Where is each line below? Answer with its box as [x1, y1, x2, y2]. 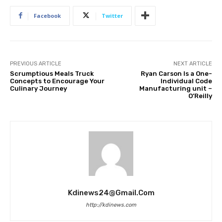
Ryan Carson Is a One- [140, 69, 212, 77]
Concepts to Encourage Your [10, 77, 105, 85]
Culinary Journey [10, 84, 67, 92]
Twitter [102, 11, 123, 19]
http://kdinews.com [86, 201, 136, 208]
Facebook [34, 11, 61, 19]
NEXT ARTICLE [173, 60, 212, 67]
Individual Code [160, 77, 212, 85]
